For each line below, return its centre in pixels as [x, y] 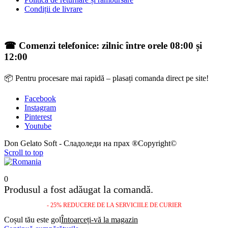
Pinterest [38, 117]
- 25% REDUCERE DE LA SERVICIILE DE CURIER [114, 205]
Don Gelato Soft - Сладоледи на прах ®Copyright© [90, 144]
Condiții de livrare [53, 9]
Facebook [40, 99]
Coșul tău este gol [33, 220]
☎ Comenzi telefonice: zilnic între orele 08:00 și [103, 46]
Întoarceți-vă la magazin [99, 220]
